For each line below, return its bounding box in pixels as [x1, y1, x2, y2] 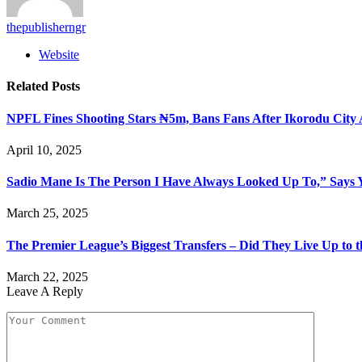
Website [39, 48, 79, 62]
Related [6, 79, 52, 94]
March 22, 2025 [6, 269, 88, 284]
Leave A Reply [6, 284, 83, 298]
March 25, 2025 [6, 206, 88, 221]
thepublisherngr [6, 20, 86, 35]
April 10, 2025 [6, 142, 82, 157]
